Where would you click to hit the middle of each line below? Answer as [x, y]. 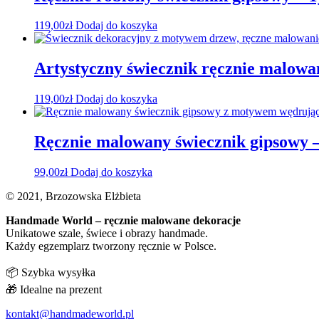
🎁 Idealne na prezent [54, 290]
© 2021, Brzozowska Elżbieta [73, 197]
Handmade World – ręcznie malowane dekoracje [123, 221]
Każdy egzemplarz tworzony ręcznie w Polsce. [111, 246]
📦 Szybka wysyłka [51, 273]
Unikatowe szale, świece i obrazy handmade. [107, 234]
